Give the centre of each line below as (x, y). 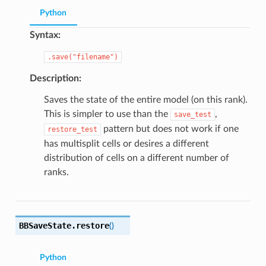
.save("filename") (83, 57)
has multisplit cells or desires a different (126, 144)
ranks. (56, 172)
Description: (55, 79)
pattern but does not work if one (170, 129)
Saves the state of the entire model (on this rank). (145, 100)
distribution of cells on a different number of (136, 158)
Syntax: (45, 35)
